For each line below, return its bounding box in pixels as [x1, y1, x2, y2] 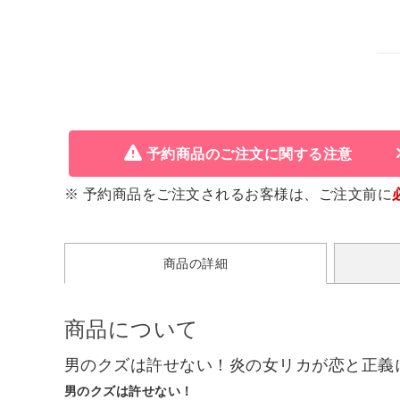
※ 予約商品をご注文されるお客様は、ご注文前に [64, 186, 393, 202]
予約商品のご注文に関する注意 [146, 146, 353, 162]
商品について [64, 316, 199, 341]
